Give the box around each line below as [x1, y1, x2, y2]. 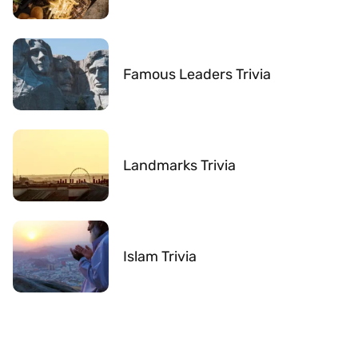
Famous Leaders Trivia [123, 65, 271, 83]
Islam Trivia [123, 247, 197, 265]
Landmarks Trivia [123, 156, 236, 174]
